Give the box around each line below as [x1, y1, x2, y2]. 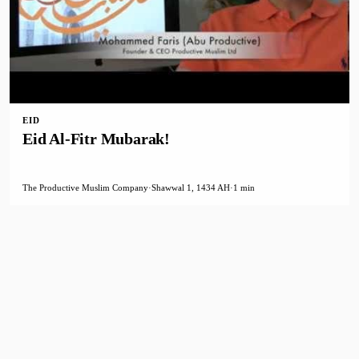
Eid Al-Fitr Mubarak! [22, 130, 170, 148]
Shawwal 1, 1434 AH [151, 183, 230, 193]
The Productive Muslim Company [22, 183, 148, 193]
